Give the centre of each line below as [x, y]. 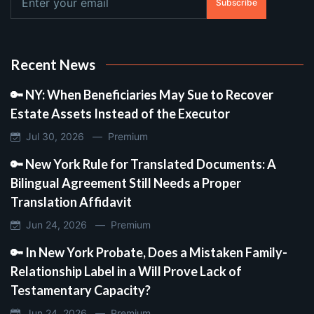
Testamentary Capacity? [81, 290]
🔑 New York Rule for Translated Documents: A [143, 164]
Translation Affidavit [71, 202]
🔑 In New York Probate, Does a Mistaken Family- [149, 252]
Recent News [53, 64]
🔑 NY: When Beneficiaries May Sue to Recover [142, 94]
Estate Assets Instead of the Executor [120, 113]
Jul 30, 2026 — [64, 136]
